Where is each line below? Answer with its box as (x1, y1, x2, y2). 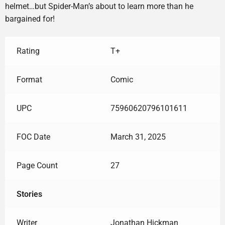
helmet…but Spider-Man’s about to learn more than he (5, 2, 193, 11)
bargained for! (5, 14, 55, 24)
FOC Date (16, 132, 50, 142)
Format (16, 74, 42, 84)
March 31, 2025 (110, 132, 166, 142)
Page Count (16, 160, 58, 170)
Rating (16, 46, 40, 56)
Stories (16, 189, 42, 199)
